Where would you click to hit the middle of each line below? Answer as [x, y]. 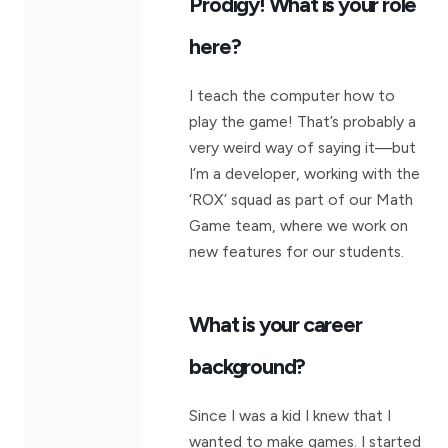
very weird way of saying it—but [303, 147]
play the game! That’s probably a [303, 121]
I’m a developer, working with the [305, 173]
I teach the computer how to [292, 95]
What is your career [275, 323]
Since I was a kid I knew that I [290, 415]
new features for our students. [297, 251]
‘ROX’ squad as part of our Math [301, 199]
